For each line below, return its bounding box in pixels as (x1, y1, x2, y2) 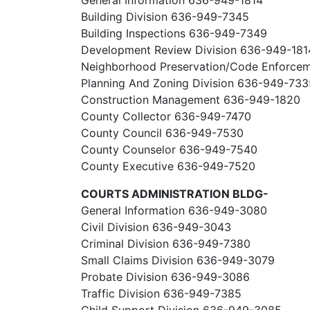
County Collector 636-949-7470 (81, 109, 251, 123)
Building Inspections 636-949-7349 (81, 26, 267, 40)
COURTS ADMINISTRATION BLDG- (81, 187, 268, 201)
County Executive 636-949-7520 (81, 159, 255, 173)
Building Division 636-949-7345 (81, 10, 249, 24)
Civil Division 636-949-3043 (81, 220, 231, 234)
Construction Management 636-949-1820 (81, 93, 300, 107)
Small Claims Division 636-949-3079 (81, 253, 275, 267)
